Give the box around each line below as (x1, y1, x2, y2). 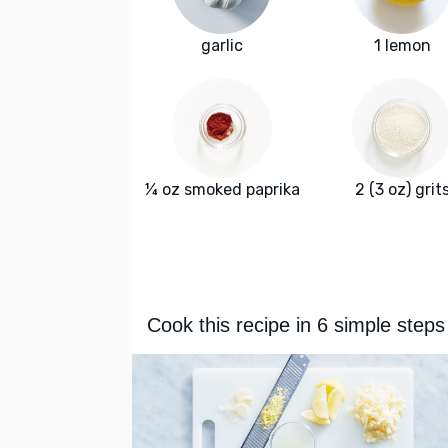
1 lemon (373, 36, 431, 56)
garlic (201, 36, 243, 56)
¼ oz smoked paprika (144, 180, 300, 200)
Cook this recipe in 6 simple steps (147, 314, 445, 337)
